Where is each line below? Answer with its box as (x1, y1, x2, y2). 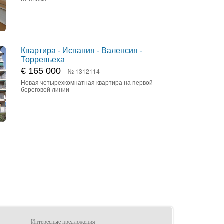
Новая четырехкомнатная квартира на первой (21, 79, 153, 86)
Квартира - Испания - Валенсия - (21, 46, 143, 55)
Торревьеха (21, 55, 65, 64)
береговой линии (21, 86, 70, 93)
